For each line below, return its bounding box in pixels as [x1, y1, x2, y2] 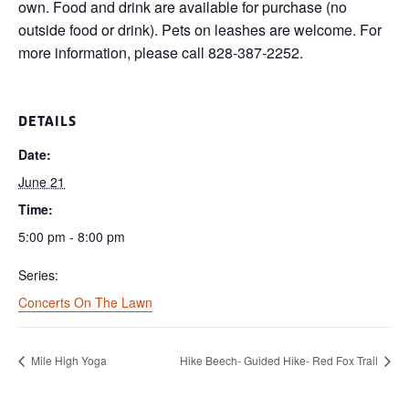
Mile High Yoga [28, 352, 107, 369]
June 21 [18, 172, 65, 191]
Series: [18, 265, 58, 284]
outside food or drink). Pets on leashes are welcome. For [18, 18, 382, 40]
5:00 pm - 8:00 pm [18, 226, 125, 246]
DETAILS [18, 112, 77, 130]
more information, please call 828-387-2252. [18, 41, 303, 63]
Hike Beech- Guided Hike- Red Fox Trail [180, 352, 381, 369]
